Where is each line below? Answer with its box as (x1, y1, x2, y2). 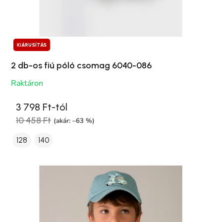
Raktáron (11, 78, 43, 89)
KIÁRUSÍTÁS (17, 42, 47, 49)
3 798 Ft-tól (16, 101, 67, 113)
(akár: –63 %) (54, 116, 95, 125)
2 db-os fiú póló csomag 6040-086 (11, 60, 152, 71)
